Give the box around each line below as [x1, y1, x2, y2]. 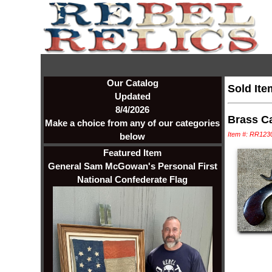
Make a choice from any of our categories [45, 117, 220, 128]
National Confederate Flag [77, 174, 188, 185]
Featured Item [103, 147, 162, 158]
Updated [114, 90, 151, 101]
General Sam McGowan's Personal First [47, 160, 217, 171]
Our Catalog [106, 77, 158, 88]
